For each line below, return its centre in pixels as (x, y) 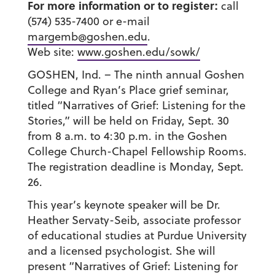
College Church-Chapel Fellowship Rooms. (137, 152)
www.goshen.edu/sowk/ (138, 52)
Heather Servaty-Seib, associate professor (134, 220)
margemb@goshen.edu (87, 37)
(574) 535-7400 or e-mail (88, 21)
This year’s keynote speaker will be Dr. (124, 205)
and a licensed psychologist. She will (121, 251)
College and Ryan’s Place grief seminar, (128, 90)
